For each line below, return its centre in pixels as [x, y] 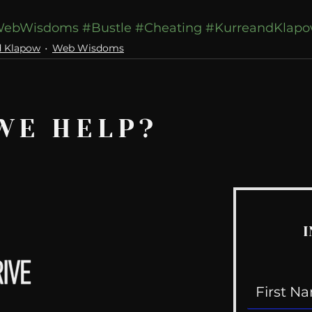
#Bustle [107, 28]
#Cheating [169, 28]
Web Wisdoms [88, 48]
